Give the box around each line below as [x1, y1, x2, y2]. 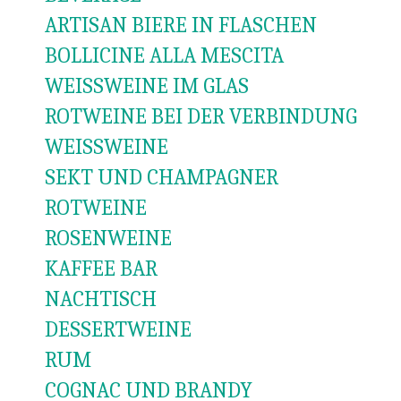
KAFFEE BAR [45, 256, 158, 281]
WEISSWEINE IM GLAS [45, 73, 249, 98]
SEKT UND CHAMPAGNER [45, 165, 278, 190]
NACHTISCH [45, 286, 157, 311]
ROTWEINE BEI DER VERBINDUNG [45, 104, 357, 129]
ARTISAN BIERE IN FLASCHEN [45, 13, 317, 38]
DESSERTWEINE [45, 317, 192, 342]
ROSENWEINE [45, 226, 172, 251]
